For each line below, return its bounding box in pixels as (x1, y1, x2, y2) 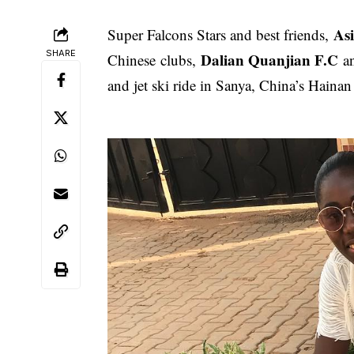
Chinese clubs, (107, 49, 201, 70)
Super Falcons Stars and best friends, (107, 24, 334, 44)
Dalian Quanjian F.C (201, 48, 344, 70)
